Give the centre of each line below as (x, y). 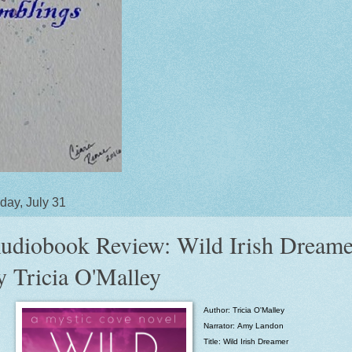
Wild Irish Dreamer (255, 341)
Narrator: (220, 325)
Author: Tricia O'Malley (244, 310)
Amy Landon (260, 325)
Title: (213, 341)
